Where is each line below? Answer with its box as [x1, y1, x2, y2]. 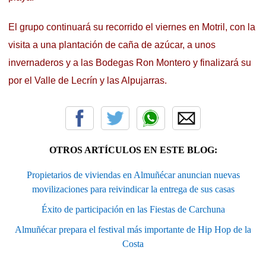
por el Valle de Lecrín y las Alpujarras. [8, 75, 167, 86]
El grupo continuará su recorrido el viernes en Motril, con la [8, 22, 255, 33]
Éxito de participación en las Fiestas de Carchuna [41, 204, 225, 215]
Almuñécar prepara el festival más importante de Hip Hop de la [15, 224, 251, 235]
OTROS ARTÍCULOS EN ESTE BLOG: [49, 145, 217, 156]
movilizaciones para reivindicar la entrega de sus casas [31, 184, 235, 195]
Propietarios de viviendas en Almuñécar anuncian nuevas [26, 170, 240, 180]
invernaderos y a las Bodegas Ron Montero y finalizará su [8, 58, 254, 68]
